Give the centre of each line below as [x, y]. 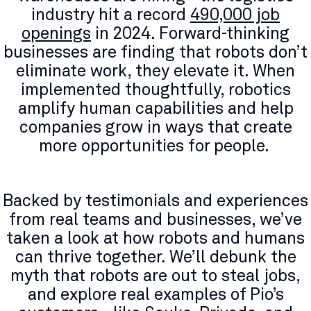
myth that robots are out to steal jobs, [155, 275]
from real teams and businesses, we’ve [155, 219]
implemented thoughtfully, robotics [155, 89]
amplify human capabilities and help [155, 108]
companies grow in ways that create [155, 127]
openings [56, 33]
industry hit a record [111, 14]
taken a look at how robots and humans [155, 238]
